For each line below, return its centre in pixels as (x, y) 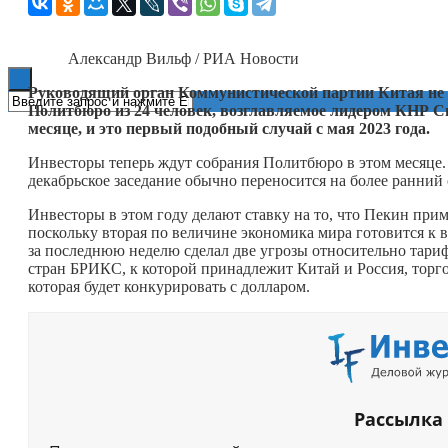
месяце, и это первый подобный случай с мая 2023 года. (229, 128)
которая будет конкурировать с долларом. (169, 286)
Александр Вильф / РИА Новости (183, 58)
